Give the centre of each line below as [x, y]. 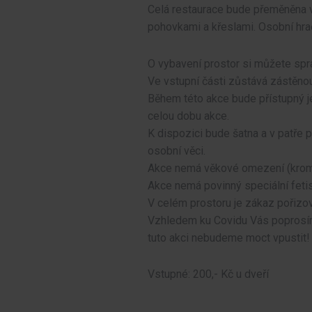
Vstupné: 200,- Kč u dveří [208, 274]
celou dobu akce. [188, 116]
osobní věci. [177, 150]
